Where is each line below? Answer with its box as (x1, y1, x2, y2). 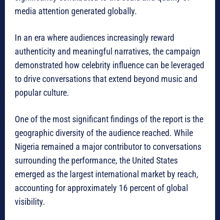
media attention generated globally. (15, 6, 137, 17)
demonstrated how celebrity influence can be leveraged (15, 60, 204, 71)
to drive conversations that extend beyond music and (15, 74, 197, 84)
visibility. (15, 196, 45, 207)
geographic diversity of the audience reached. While (15, 128, 193, 138)
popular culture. (15, 87, 69, 98)
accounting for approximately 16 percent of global (15, 183, 188, 193)
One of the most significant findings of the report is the (15, 114, 203, 125)
